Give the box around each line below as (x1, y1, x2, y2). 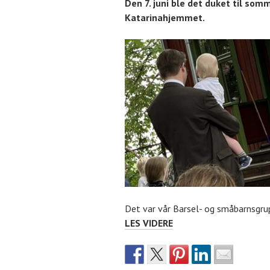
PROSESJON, (172, 216, 224, 228)
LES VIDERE (125, 216, 173, 229)
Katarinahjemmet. (125, 11, 205, 24)
